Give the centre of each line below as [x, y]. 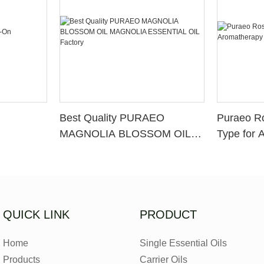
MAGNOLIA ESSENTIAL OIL [128, 150]
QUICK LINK [36, 214]
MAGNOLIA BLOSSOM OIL [126, 134]
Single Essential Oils [184, 243]
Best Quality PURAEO [112, 118]
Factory [77, 166]
